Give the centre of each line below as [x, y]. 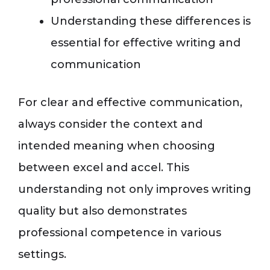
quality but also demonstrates [102, 211]
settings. [42, 255]
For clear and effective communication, [130, 103]
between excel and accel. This [104, 168]
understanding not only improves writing [135, 190]
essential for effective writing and [146, 43]
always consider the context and [110, 124]
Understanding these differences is [151, 21]
